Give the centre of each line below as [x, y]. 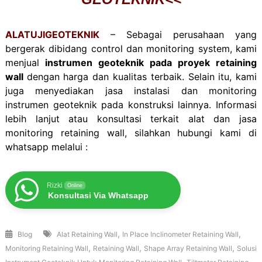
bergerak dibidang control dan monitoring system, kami [131, 49]
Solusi [247, 249]
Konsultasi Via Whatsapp [98, 196]
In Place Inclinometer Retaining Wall [180, 235]
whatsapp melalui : [46, 147]
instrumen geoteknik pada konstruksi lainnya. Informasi [131, 105]
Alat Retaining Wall [87, 235]
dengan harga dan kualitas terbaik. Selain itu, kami [142, 77]
